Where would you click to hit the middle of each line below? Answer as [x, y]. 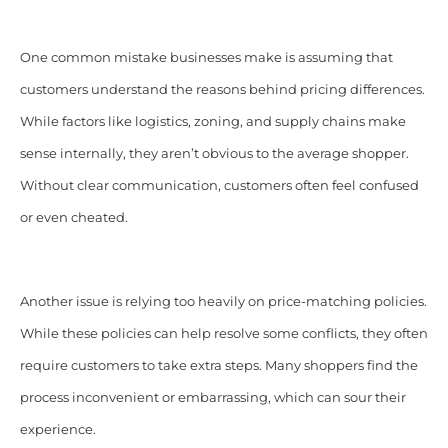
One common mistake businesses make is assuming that [206, 57]
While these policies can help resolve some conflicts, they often [223, 333]
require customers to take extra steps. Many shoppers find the [218, 365]
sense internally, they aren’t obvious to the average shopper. [214, 153]
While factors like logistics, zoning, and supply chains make [212, 121]
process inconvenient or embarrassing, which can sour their [212, 397]
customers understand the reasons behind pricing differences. [222, 89]
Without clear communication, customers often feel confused [219, 185]
